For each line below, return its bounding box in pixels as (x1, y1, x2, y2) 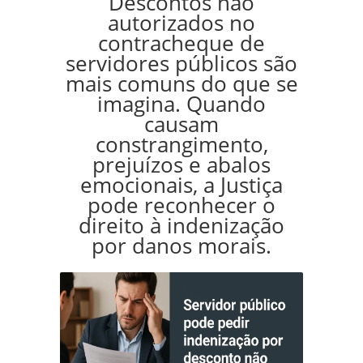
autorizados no (108, 9, 255, 37)
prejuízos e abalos (92, 151, 271, 179)
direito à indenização (79, 211, 284, 240)
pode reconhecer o (88, 191, 275, 220)
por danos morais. (92, 232, 271, 260)
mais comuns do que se (65, 70, 298, 98)
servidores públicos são (66, 49, 297, 78)
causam (144, 110, 219, 139)
